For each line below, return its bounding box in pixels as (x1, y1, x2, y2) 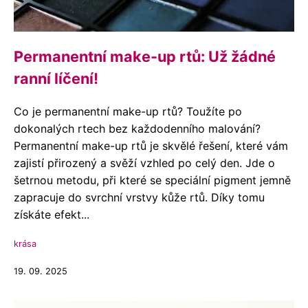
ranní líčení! (14, 69, 98, 87)
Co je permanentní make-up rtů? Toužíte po (14, 104, 242, 118)
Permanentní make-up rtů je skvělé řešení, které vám (14, 139, 288, 153)
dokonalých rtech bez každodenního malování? (14, 122, 261, 135)
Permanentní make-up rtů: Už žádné (14, 47, 276, 65)
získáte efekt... (14, 208, 89, 221)
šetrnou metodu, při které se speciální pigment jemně (14, 173, 291, 187)
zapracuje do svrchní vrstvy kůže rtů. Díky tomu (14, 190, 265, 204)
